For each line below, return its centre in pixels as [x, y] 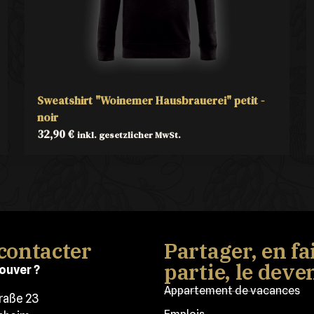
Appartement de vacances [232, 291]
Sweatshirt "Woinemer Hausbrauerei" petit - [151, 100]
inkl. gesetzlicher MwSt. [129, 135]
